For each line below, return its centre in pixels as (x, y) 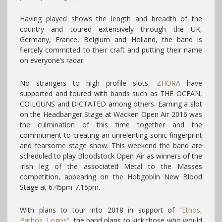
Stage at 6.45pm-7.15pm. (61, 187)
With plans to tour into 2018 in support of (100, 210)
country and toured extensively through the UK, (111, 29)
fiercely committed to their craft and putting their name (111, 50)
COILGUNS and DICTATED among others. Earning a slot (111, 104)
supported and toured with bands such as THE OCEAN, (111, 93)
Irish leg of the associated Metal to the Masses (111, 166)
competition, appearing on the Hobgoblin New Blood (111, 177)
